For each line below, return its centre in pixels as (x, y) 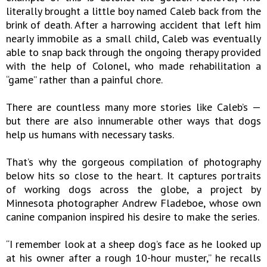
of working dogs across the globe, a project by (133, 189)
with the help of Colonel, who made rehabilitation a (133, 66)
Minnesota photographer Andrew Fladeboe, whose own (133, 203)
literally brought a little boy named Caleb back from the (133, 11)
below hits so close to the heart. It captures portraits (133, 176)
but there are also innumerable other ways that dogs (133, 121)
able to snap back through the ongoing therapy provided (133, 52)
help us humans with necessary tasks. (90, 134)
